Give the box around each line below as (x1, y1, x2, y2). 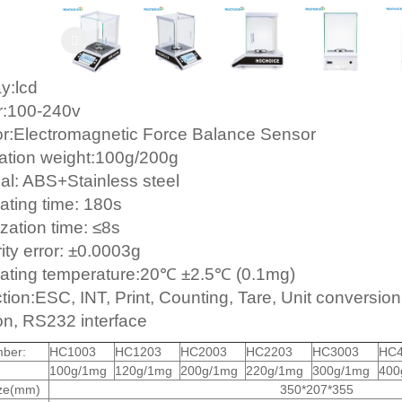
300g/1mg (311, 363, 370, 378)
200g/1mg (179, 363, 238, 378)
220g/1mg (245, 363, 303, 378)
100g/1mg (48, 363, 107, 378)
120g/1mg (114, 363, 172, 378)
